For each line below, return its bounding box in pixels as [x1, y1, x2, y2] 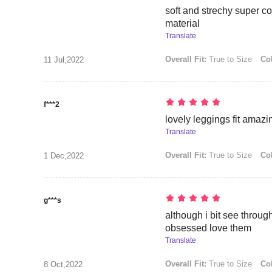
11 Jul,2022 [44, 55, 84, 64]
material [165, 18, 200, 29]
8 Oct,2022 [44, 260, 83, 269]
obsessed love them [165, 223, 251, 233]
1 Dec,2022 [44, 151, 84, 160]
